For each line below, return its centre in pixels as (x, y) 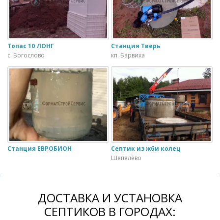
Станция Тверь (136, 46)
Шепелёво (126, 158)
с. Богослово (26, 55)
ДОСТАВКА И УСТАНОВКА (110, 198)
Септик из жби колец (146, 149)
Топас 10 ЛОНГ (31, 46)
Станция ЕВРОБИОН (40, 149)
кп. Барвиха (128, 55)
